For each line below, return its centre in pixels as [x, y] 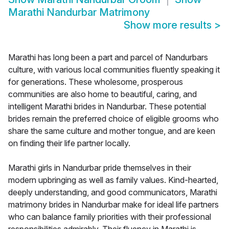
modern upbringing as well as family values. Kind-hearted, [113, 180]
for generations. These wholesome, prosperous [96, 82]
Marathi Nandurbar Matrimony [79, 13]
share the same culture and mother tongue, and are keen [112, 131]
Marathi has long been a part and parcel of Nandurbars [108, 58]
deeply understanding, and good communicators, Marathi [113, 192]
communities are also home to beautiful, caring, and [102, 94]
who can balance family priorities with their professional [110, 217]
